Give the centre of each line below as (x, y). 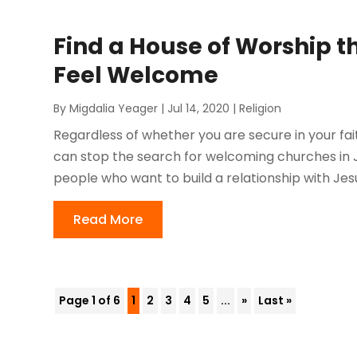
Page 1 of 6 (90, 301)
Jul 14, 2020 (199, 109)
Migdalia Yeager (114, 109)
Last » (275, 301)
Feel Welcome (136, 76)
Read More (108, 220)
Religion (261, 109)
